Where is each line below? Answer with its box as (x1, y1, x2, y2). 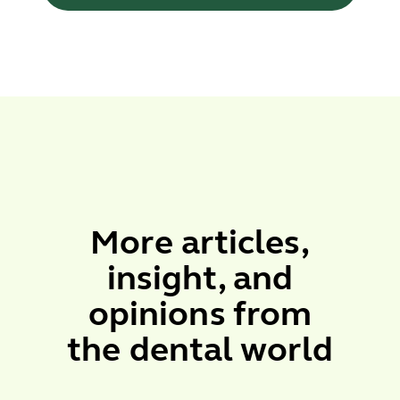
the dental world (67, 329, 333, 371)
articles (180, 221, 301, 263)
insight (106, 257, 218, 299)
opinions (87, 293, 233, 335)
